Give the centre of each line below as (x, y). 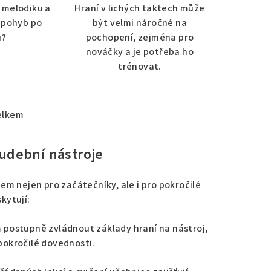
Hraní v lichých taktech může (140, 8)
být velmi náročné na (139, 23)
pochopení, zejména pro (140, 37)
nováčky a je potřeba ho (140, 52)
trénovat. (140, 66)
